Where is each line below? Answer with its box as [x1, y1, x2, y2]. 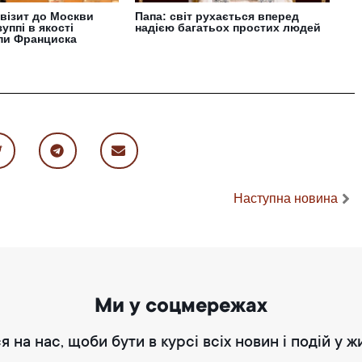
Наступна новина [233, 192, 338, 205]
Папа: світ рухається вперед [135, 10, 300, 23]
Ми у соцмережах [95, 296, 267, 318]
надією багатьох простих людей [135, 21, 322, 34]
